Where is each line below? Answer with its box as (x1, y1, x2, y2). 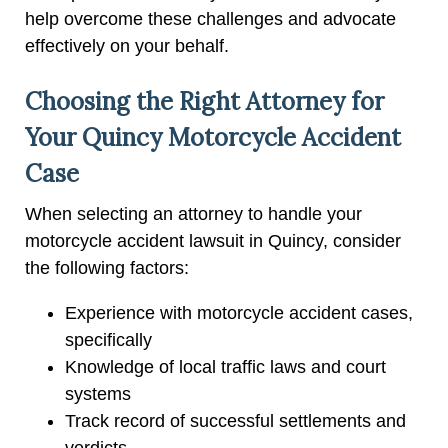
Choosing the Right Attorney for (25, 85, 384, 117)
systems (65, 383, 131, 404)
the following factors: (25, 257, 189, 278)
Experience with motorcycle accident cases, (65, 302, 413, 323)
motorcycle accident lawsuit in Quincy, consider (25, 230, 401, 251)
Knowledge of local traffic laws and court (65, 356, 386, 377)
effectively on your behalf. (25, 35, 229, 56)
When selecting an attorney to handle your (25, 203, 362, 224)
